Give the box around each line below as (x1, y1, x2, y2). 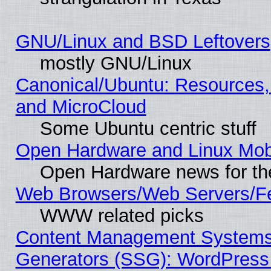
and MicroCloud (15, 96, 146, 117)
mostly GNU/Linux (39, 52, 192, 74)
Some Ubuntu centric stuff (39, 117, 256, 139)
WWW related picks (39, 204, 204, 226)
